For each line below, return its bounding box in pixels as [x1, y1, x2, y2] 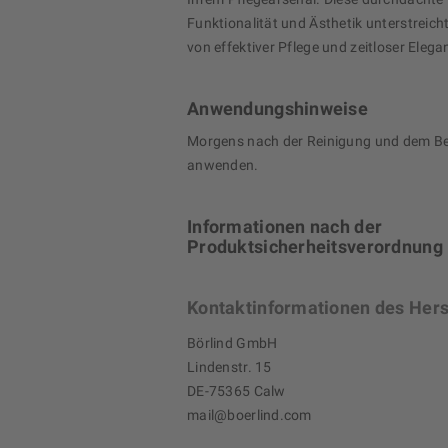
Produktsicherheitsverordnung [187, 236, 443, 258]
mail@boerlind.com [187, 407, 312, 424]
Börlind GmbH [187, 335, 278, 352]
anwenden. [187, 157, 259, 174]
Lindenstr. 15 [187, 359, 272, 376]
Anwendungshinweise [187, 98, 369, 120]
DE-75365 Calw [187, 383, 286, 400]
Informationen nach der [187, 216, 383, 238]
